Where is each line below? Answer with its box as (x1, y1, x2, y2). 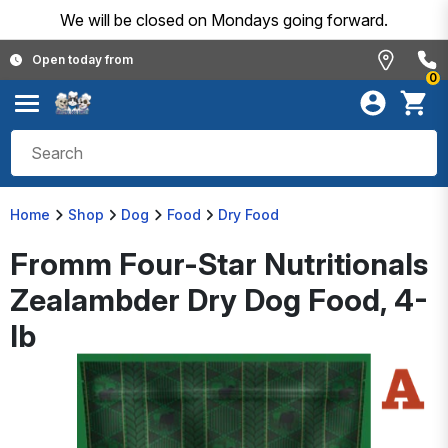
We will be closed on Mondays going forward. (60, 9, 388, 30)
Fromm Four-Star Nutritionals (10, 246, 428, 282)
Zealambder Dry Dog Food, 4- (10, 282, 428, 318)
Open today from (32, 52, 133, 67)
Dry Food (218, 206, 279, 223)
